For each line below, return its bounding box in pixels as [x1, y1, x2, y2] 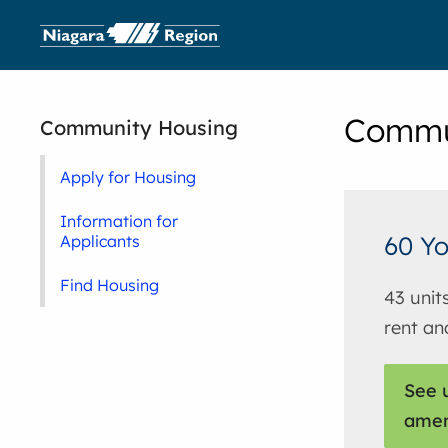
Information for [60, 211, 179, 231]
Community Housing [40, 115, 239, 140]
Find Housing [60, 275, 160, 295]
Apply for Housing [60, 167, 197, 187]
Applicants [60, 231, 141, 251]
